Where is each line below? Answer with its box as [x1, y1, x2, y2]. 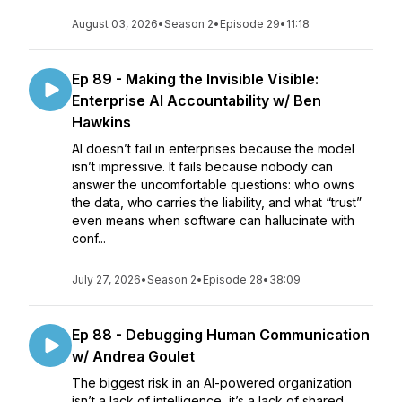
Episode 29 [220, 17, 280, 31]
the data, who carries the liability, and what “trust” [72, 195, 362, 210]
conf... [72, 231, 106, 246]
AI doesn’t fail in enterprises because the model [72, 141, 354, 156]
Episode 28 [203, 273, 263, 286]
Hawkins [72, 113, 131, 131]
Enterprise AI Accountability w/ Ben [72, 92, 321, 109]
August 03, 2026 [72, 17, 158, 31]
